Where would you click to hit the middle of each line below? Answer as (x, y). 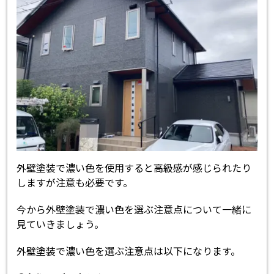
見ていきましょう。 (61, 224)
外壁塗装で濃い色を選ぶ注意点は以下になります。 (129, 250)
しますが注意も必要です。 (75, 182)
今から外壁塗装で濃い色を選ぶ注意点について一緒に (134, 209)
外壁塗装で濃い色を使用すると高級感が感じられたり (134, 167)
